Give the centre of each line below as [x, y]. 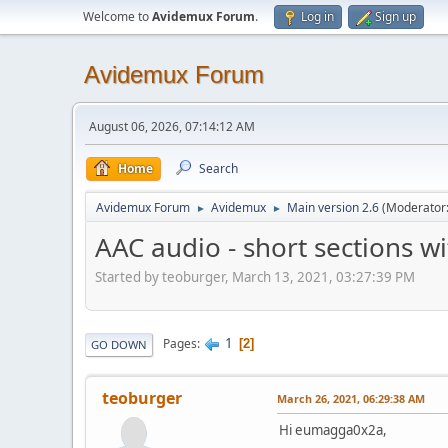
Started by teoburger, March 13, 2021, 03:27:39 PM [255, 276]
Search [218, 168]
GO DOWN [119, 344]
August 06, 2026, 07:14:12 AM [172, 126]
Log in [317, 16]
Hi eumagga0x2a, [333, 429]
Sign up [395, 16]
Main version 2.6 [333, 207]
